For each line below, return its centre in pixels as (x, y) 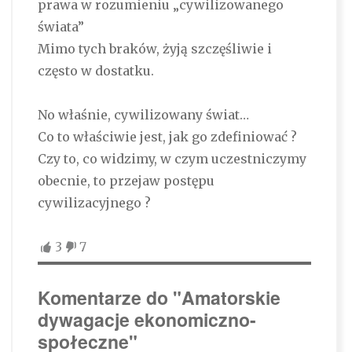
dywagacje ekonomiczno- (147, 320)
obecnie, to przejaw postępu (126, 181)
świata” (60, 27)
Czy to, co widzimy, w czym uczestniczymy (172, 159)
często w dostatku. (95, 71)
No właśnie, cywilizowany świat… (143, 115)
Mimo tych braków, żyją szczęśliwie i (154, 49)
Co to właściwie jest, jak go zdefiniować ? (167, 137)
